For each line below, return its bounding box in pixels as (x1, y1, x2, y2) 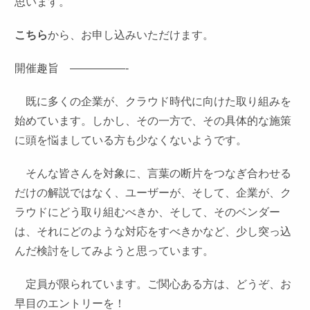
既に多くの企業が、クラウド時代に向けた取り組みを (15, 95, 292, 107)
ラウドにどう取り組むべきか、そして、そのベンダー (15, 206, 281, 218)
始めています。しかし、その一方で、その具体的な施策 (15, 115, 292, 127)
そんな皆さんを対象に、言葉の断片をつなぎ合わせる (15, 167, 292, 179)
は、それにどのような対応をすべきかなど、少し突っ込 (15, 226, 292, 237)
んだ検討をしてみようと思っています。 (15, 245, 215, 257)
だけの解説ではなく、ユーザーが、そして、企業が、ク (15, 187, 292, 199)
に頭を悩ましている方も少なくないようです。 (15, 134, 248, 146)
